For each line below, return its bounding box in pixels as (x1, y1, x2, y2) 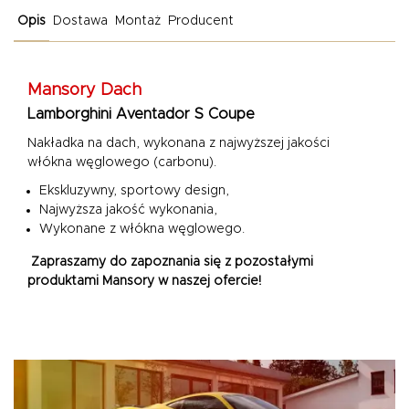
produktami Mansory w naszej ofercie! (27, 275, 261, 288)
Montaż (115, 15, 161, 27)
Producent (168, 15, 234, 27)
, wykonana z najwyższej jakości (136, 137, 330, 150)
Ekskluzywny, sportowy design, (39, 184, 229, 197)
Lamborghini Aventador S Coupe (27, 107, 255, 121)
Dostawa (53, 15, 108, 27)
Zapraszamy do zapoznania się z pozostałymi (31, 256, 313, 268)
